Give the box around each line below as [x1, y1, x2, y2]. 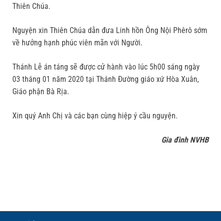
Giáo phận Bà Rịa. [12, 87, 69, 97]
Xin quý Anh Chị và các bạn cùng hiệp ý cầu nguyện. [12, 111, 178, 121]
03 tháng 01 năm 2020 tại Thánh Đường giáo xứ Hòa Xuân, [12, 74, 199, 84]
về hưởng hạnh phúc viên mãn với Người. [12, 38, 143, 48]
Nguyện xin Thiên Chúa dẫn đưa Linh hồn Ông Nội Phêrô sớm [12, 26, 207, 36]
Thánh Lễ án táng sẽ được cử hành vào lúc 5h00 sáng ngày [12, 62, 200, 72]
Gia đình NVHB [161, 135, 209, 145]
